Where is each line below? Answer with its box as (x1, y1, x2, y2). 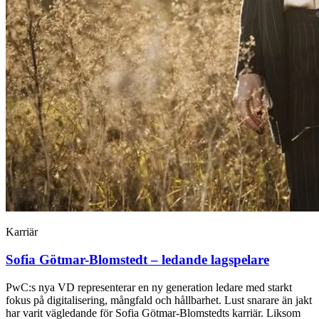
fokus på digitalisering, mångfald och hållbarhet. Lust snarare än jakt (6, 293, 312, 306)
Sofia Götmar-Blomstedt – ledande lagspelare (6, 251, 269, 267)
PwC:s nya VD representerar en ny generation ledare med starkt (6, 281, 292, 293)
